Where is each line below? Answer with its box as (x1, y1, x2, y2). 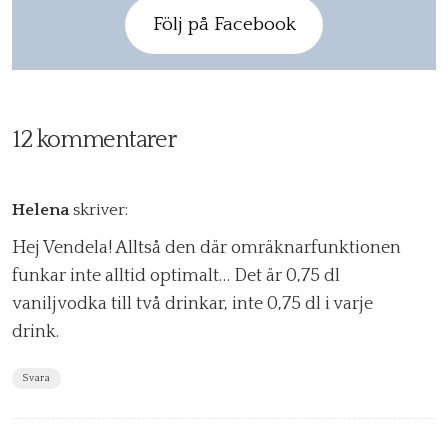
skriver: (73, 200, 128, 219)
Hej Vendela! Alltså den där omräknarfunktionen (12, 237, 401, 258)
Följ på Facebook (152, 13, 296, 35)
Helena (12, 200, 69, 219)
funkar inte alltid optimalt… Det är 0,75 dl (12, 265, 340, 286)
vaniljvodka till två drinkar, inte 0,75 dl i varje (12, 293, 373, 314)
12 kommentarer (12, 126, 176, 153)
